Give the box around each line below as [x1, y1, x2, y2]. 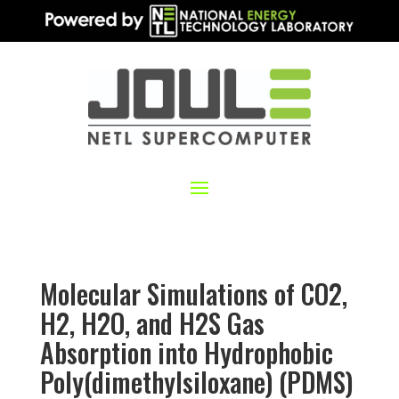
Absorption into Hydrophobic [39, 332, 333, 373]
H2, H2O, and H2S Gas [39, 303, 265, 344]
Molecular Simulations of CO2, [39, 273, 347, 314]
